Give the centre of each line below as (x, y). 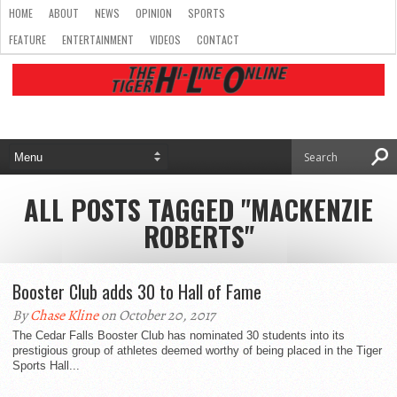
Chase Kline (64, 315)
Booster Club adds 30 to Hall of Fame (137, 292)
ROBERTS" (198, 236)
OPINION (154, 13)
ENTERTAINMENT (98, 39)
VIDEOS (165, 39)
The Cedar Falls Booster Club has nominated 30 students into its (179, 335)
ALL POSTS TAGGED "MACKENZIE (198, 210)
